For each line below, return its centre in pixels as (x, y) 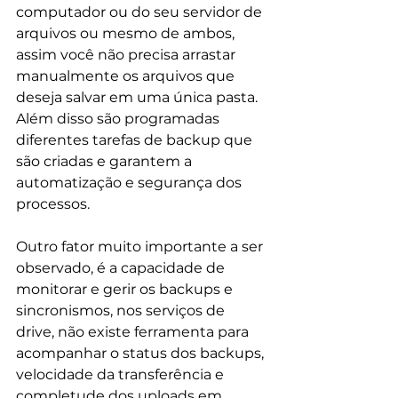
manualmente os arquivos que (127, 76)
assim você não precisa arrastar (127, 54)
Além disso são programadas (119, 118)
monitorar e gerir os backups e (126, 289)
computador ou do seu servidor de (141, 12)
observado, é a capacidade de (122, 267)
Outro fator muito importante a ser (141, 246)
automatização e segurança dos (131, 182)
